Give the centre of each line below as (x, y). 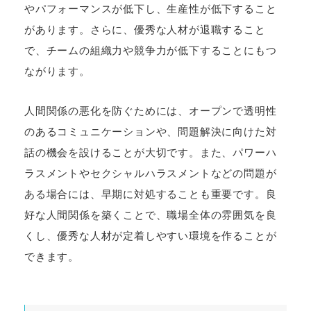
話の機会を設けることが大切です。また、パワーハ (151, 153)
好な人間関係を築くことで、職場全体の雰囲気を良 (151, 215)
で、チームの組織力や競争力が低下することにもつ (151, 51)
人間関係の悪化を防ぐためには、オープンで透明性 (151, 111)
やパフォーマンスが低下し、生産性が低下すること (151, 9)
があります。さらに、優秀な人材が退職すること (145, 30)
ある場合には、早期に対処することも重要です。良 (151, 194)
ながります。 (57, 72)
